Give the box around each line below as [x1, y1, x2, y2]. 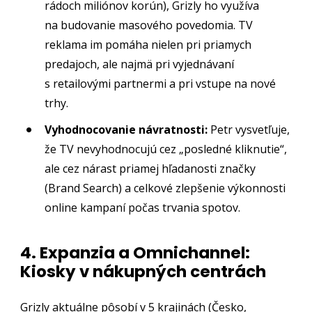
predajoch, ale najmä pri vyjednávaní [45, 56, 235, 72]
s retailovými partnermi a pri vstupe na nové [45, 76, 276, 92]
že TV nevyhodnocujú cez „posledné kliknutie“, [45, 141, 288, 157]
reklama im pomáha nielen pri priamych [45, 37, 252, 53]
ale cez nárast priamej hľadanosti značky [45, 160, 256, 176]
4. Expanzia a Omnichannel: [20, 241, 251, 264]
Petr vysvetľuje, [208, 121, 290, 137]
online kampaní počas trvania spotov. [45, 199, 241, 215]
